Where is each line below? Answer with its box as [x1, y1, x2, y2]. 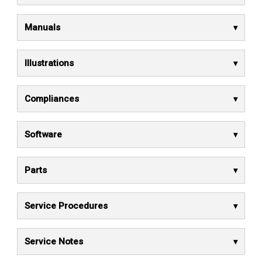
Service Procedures [25, 201, 108, 211]
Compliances [25, 94, 79, 104]
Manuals [25, 22, 60, 33]
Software [25, 129, 62, 140]
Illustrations [25, 58, 74, 68]
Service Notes [25, 236, 83, 247]
